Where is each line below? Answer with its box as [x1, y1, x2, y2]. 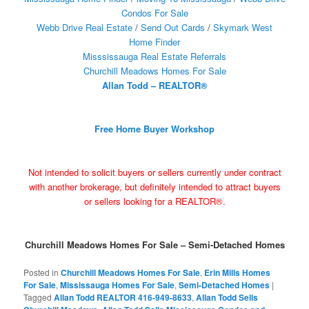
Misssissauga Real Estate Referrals [83, 50, 226, 63]
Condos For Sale [121, 6, 188, 20]
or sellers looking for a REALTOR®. [83, 195, 226, 208]
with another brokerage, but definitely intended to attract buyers [28, 180, 281, 194]
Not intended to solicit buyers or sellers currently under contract [28, 166, 281, 179]
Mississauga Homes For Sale [60, 279, 175, 292]
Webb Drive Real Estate [37, 21, 132, 34]
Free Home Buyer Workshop [94, 122, 215, 136]
